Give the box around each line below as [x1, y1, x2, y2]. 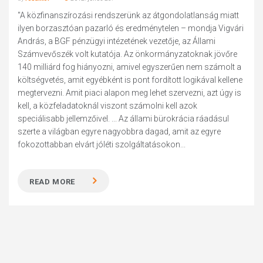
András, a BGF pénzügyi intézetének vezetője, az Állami [18, 36, 216, 46]
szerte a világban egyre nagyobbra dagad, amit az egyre [18, 127, 221, 136]
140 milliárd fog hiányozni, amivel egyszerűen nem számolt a [18, 62, 242, 72]
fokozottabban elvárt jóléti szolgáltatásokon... [18, 140, 186, 149]
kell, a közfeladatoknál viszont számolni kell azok [18, 101, 198, 110]
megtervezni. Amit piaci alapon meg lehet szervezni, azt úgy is [18, 88, 242, 97]
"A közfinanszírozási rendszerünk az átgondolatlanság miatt [18, 11, 240, 20]
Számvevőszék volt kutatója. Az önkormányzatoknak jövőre [18, 49, 238, 59]
